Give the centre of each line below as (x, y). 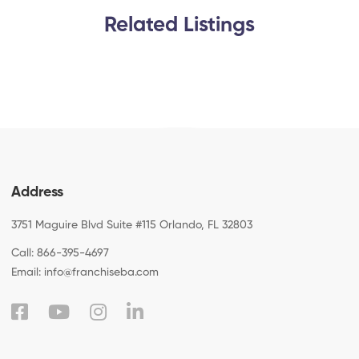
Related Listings (179, 26)
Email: (26, 272)
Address (38, 192)
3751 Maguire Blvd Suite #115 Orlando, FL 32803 (132, 225)
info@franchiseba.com (102, 272)
